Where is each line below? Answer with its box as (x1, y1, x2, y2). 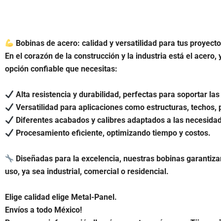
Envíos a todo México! (5, 205, 82, 215)
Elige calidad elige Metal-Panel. (5, 192, 117, 202)
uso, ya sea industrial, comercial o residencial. (5, 167, 169, 176)
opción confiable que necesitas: (5, 64, 117, 74)
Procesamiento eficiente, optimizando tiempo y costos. (14, 128, 211, 138)
